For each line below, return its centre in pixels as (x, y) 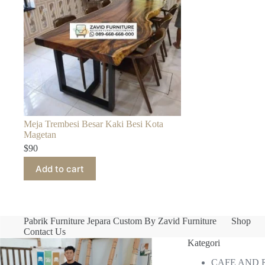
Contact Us (45, 232)
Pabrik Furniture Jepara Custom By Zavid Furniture (120, 221)
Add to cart (60, 169)
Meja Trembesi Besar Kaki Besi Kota (93, 124)
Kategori (204, 243)
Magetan (40, 135)
